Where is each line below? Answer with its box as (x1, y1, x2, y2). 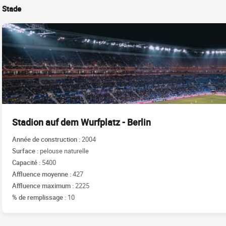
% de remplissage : (12, 192, 68, 202)
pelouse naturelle (40, 146, 89, 155)
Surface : (12, 146, 40, 155)
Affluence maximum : (12, 181, 75, 190)
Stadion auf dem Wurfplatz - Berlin (12, 116, 151, 128)
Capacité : (12, 157, 42, 167)
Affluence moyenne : (12, 169, 73, 179)
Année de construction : (12, 134, 82, 144)
